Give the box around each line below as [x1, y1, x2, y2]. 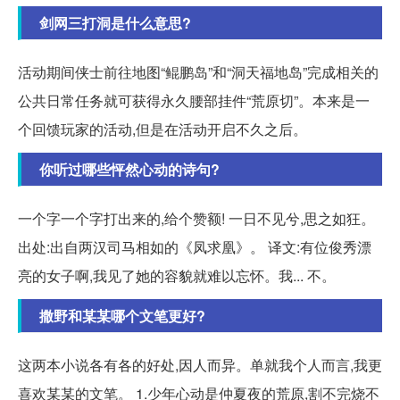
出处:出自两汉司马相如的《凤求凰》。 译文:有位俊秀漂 [18, 237, 371, 258]
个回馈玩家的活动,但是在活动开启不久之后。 [18, 119, 307, 140]
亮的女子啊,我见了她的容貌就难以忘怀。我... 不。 [18, 265, 336, 287]
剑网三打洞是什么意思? [39, 12, 191, 34]
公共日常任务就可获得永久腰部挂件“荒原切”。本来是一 [18, 90, 370, 112]
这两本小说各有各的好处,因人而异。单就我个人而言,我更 [18, 354, 382, 376]
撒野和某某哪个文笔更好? [39, 305, 205, 327]
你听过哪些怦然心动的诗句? [39, 159, 220, 180]
